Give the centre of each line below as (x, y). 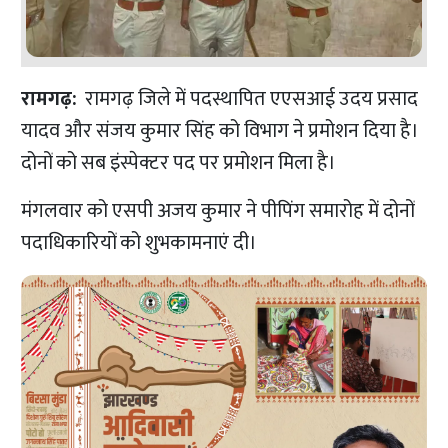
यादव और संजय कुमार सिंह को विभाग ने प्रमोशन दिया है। (220, 131)
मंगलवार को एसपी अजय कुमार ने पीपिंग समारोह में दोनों (218, 211)
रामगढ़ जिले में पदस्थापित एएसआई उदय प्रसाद (248, 99)
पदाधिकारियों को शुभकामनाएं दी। (139, 243)
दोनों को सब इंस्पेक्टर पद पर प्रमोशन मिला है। (179, 163)
